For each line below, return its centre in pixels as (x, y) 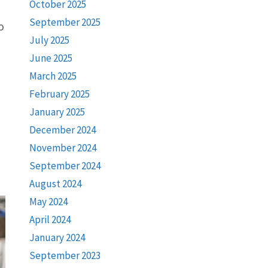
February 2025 (59, 94)
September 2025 (65, 22)
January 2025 (57, 112)
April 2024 (50, 220)
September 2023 (65, 255)
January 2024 (57, 237)
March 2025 (53, 76)
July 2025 (49, 40)
